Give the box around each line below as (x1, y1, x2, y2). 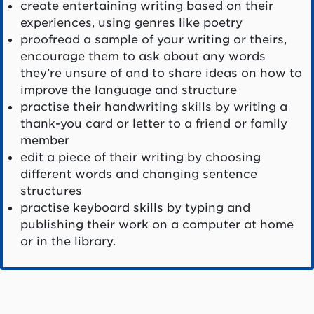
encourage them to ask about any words (20, 49, 266, 64)
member (20, 133, 69, 148)
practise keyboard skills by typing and (20, 200, 250, 215)
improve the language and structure (20, 83, 237, 97)
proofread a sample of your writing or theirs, (20, 32, 287, 47)
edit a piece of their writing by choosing (20, 150, 261, 165)
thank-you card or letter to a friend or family (20, 116, 287, 131)
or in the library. (20, 234, 116, 249)
